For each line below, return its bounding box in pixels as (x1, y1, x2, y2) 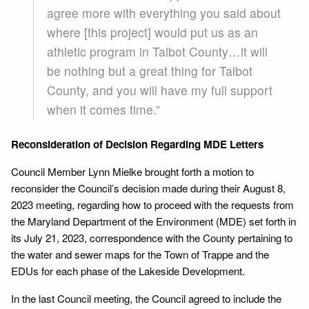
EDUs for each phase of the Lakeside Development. (11, 263, 245, 278)
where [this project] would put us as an (47, 23, 258, 41)
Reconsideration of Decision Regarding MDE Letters (11, 136, 263, 152)
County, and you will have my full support (47, 81, 272, 99)
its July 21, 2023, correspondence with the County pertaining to (11, 230, 292, 245)
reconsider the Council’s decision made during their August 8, (11, 180, 286, 195)
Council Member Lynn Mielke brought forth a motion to (11, 163, 254, 179)
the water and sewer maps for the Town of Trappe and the (11, 246, 269, 261)
